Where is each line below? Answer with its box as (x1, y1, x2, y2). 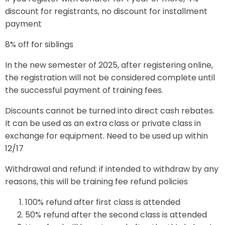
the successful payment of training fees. (5, 84, 163, 96)
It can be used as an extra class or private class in (5, 118, 201, 129)
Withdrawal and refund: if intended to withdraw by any (5, 163, 218, 175)
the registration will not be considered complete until (5, 72, 215, 83)
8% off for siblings (5, 39, 73, 50)
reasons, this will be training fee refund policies (5, 176, 188, 187)
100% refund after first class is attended (25, 196, 180, 208)
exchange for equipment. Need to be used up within (5, 130, 208, 142)
